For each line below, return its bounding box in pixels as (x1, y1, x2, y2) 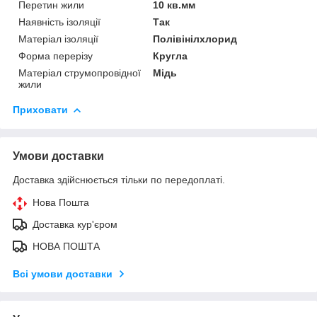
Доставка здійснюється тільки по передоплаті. (13, 173, 225, 185)
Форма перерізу (18, 50, 93, 62)
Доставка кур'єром (33, 218, 117, 230)
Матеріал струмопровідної (18, 67, 141, 79)
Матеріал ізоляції (18, 33, 98, 45)
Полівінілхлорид (153, 33, 238, 45)
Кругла (153, 50, 188, 62)
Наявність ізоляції (18, 16, 100, 28)
